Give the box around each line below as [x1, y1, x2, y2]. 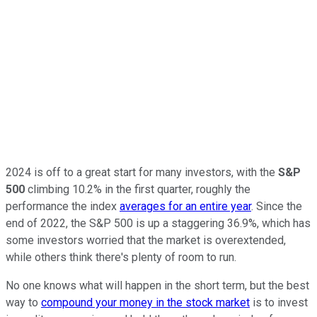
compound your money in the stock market [41, 295, 250, 309]
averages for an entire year [120, 199, 251, 213]
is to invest [250, 295, 308, 309]
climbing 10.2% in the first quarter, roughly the [25, 182, 250, 196]
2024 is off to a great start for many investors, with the [6, 165, 278, 179]
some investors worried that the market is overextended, [6, 233, 286, 247]
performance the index [6, 199, 120, 213]
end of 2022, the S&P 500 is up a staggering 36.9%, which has [6, 216, 311, 230]
